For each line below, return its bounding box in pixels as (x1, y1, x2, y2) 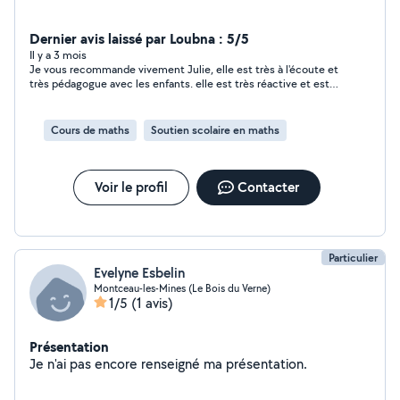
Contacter (237, 178, 299, 196)
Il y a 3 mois (29, 47, 87, 62)
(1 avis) (131, 294, 173, 312)
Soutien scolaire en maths (151, 122, 279, 137)
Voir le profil (94, 178, 168, 196)
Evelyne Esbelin (94, 263, 185, 282)
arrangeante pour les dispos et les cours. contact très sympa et (29, 90, 231, 105)
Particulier (329, 250, 378, 265)
